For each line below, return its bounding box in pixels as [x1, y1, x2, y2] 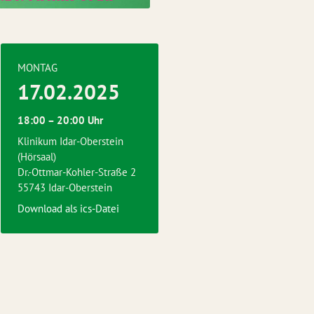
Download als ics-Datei [18, 202, 119, 215]
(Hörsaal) [18, 150, 56, 163]
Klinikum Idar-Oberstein [18, 135, 123, 148]
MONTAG [18, 61, 57, 74]
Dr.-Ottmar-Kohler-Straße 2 [18, 165, 136, 179]
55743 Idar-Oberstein [18, 181, 112, 194]
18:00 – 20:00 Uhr [18, 114, 103, 127]
